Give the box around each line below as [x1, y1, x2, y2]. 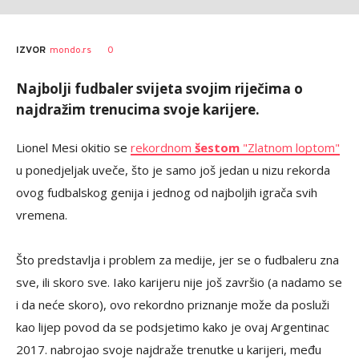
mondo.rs [50, 44, 91, 57]
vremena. [16, 207, 67, 223]
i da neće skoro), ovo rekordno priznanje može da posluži [16, 296, 329, 313]
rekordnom [131, 139, 195, 155]
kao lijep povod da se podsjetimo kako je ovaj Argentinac [16, 319, 329, 335]
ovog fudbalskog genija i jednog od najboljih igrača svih [16, 184, 317, 200]
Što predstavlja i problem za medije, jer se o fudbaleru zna [16, 252, 339, 268]
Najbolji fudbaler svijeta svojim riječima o [16, 79, 303, 98]
